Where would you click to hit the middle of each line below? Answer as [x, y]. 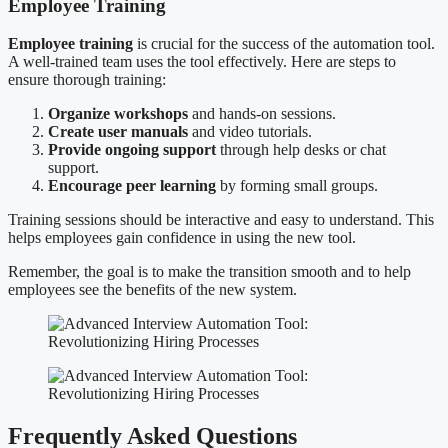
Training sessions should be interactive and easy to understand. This [221, 220]
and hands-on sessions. [262, 114]
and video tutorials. [250, 132]
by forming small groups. [297, 186]
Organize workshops [118, 114]
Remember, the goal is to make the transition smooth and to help [209, 272]
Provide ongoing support [132, 150]
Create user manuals [118, 132]
